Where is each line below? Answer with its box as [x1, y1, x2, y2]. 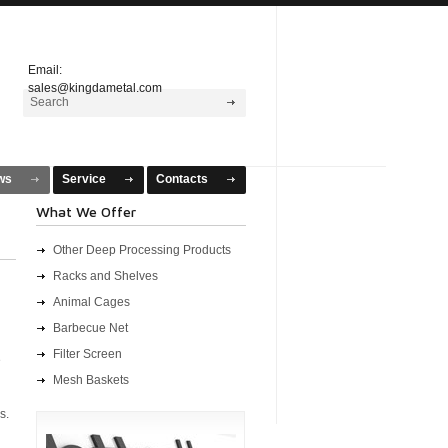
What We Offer [36, 203, 136, 220]
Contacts [156, 172, 208, 186]
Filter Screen [53, 347, 122, 361]
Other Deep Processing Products [53, 243, 231, 257]
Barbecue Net [53, 321, 128, 335]
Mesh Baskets [53, 373, 129, 387]
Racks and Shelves [53, 269, 158, 283]
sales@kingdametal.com [28, 81, 162, 95]
